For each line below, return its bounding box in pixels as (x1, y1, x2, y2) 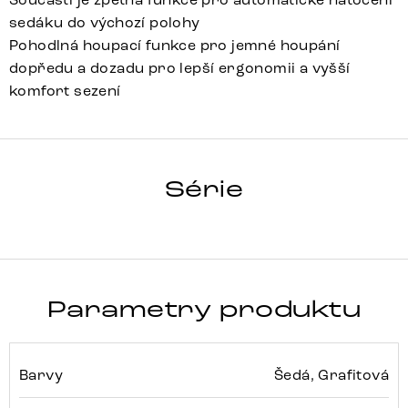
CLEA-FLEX (35, 169, 197, 201)
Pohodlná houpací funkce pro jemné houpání (9, 36, 341, 54)
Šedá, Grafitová (274, 365, 389, 383)
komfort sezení (9, 81, 121, 99)
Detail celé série (262, 174, 365, 191)
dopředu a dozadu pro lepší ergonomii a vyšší (9, 58, 351, 76)
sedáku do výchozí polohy (9, 13, 200, 31)
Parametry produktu (46, 294, 362, 324)
